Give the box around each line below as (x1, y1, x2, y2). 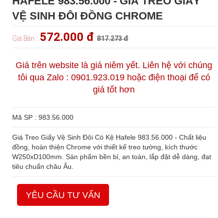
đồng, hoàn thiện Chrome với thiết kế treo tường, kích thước (12, 143, 198, 151)
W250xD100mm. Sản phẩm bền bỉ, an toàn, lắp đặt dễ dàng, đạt (12, 153, 211, 161)
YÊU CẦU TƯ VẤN (26, 190, 100, 200)
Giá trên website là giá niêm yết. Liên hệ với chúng (16, 60, 212, 71)
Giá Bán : (12, 35, 37, 43)
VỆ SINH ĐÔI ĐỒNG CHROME (12, 10, 163, 22)
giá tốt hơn (93, 85, 135, 95)
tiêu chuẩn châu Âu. (12, 163, 73, 171)
